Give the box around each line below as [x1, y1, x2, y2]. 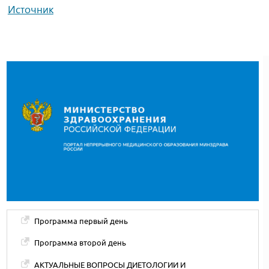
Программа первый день [34, 216, 128, 225]
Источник [7, 2, 53, 16]
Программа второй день [34, 238, 126, 247]
